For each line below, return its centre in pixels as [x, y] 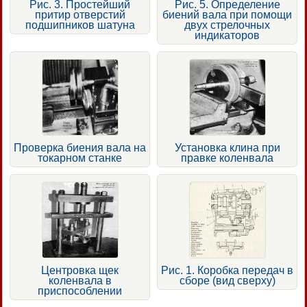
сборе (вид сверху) [227, 280]
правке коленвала [227, 158]
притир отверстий [80, 14]
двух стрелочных [227, 25]
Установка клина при [227, 147]
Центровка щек [80, 270]
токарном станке [80, 158]
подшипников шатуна [80, 25]
